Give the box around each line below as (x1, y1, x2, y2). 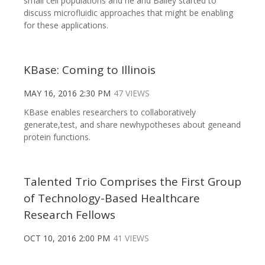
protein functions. (24, 131, 91, 143)
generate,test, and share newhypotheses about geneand (24, 118, 241, 130)
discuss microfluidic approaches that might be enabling (24, 7, 233, 18)
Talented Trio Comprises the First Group (24, 173, 241, 189)
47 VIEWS (114, 87, 150, 99)
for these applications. (24, 19, 108, 31)
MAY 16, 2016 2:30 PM (24, 87, 111, 99)
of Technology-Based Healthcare (24, 190, 200, 206)
